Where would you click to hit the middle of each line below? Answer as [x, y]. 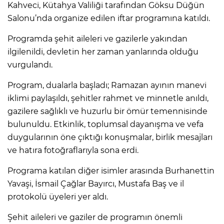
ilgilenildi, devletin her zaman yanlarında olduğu [103, 51]
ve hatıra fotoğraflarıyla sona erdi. [73, 150]
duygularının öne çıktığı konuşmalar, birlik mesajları [110, 137]
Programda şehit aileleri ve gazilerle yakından [97, 38]
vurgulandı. [30, 64]
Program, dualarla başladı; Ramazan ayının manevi [107, 85]
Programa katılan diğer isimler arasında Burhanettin [111, 170]
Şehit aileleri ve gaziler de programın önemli [95, 217]
